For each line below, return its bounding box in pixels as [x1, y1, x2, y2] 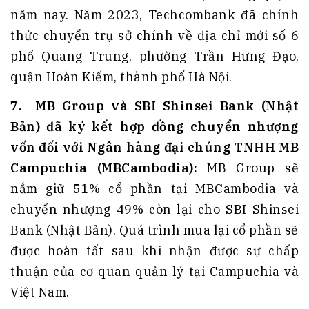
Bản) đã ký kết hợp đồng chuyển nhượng [10, 119, 299, 135]
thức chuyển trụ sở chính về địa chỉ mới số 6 [10, 28, 299, 44]
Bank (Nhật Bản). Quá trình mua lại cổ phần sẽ [10, 222, 299, 239]
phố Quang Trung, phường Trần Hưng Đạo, [10, 48, 299, 65]
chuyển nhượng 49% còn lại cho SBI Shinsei [10, 201, 299, 218]
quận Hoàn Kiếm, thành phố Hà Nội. [10, 69, 232, 86]
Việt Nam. [10, 284, 70, 301]
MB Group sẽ [207, 160, 299, 177]
